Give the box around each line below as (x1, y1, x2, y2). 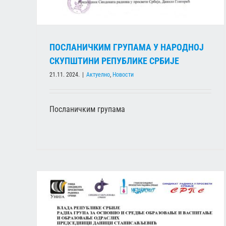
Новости (112, 71, 134, 78)
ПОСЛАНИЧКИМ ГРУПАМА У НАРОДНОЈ (49, 41, 204, 52)
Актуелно (86, 71, 110, 78)
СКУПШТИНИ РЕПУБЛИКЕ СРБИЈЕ (49, 55, 179, 66)
